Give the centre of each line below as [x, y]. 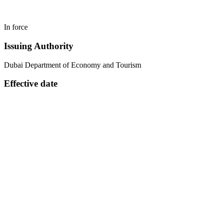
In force [16, 27]
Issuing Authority [39, 46]
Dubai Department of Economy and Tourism [73, 65]
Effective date [31, 84]
